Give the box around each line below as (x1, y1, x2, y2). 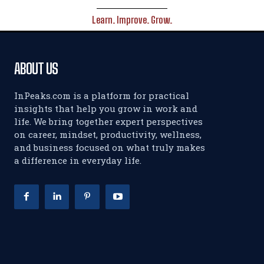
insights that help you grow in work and (14, 103, 197, 114)
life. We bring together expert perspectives (14, 115, 203, 127)
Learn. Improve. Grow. (92, 14, 172, 25)
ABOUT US (14, 60, 58, 77)
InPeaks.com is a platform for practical (14, 90, 189, 101)
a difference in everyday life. (14, 154, 141, 166)
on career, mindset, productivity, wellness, (14, 128, 202, 140)
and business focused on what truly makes (14, 141, 205, 153)
